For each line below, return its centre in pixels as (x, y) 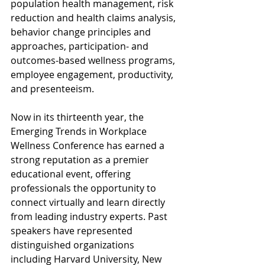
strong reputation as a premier (81, 160)
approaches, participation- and (81, 46)
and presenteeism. (52, 89)
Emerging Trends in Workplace (80, 132)
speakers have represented (73, 231)
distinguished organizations (74, 245)
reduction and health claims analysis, (94, 18)
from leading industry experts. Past (90, 217)
